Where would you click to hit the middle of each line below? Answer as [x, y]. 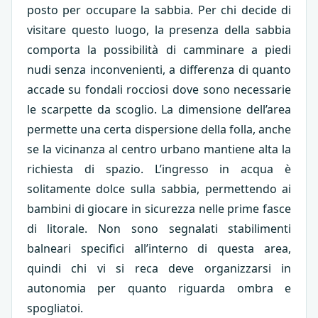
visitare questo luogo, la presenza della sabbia [159, 30]
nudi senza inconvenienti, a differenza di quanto [159, 70]
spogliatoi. [55, 308]
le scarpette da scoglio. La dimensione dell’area [159, 110]
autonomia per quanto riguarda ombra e [159, 289]
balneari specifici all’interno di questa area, [159, 249]
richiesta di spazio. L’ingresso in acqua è [159, 169]
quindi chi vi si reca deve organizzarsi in [159, 269]
